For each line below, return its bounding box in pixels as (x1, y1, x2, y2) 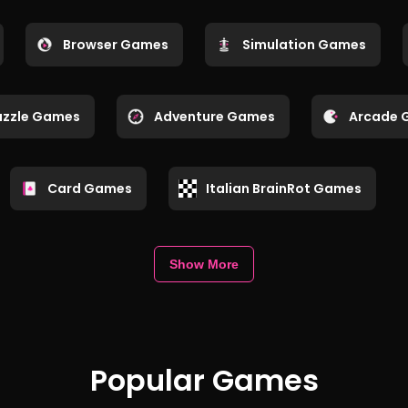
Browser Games (63, 35, 168, 54)
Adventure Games (154, 107, 275, 126)
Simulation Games (242, 35, 366, 54)
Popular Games (89, 360, 319, 401)
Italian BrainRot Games (206, 178, 362, 198)
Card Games (47, 178, 132, 198)
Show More (169, 256, 239, 271)
